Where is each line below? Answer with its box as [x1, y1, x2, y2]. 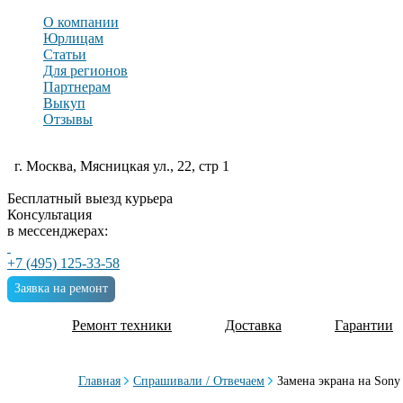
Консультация [7, 207, 92, 222]
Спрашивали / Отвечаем [133, 374, 264, 388]
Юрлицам [43, 31, 103, 46]
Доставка [225, 318, 282, 333]
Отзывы [43, 112, 93, 127]
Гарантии [335, 318, 393, 333]
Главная [78, 374, 121, 388]
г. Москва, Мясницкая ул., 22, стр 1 [14, 158, 229, 174]
